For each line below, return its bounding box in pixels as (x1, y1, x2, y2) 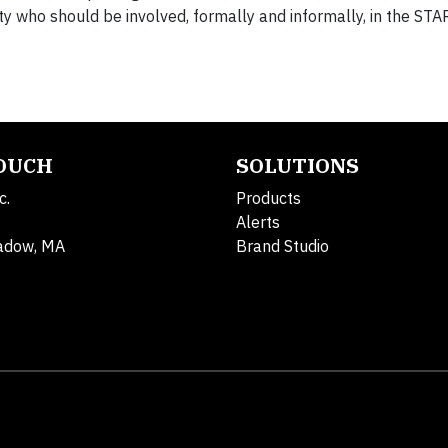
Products (236, 188, 301, 209)
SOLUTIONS (236, 152, 359, 180)
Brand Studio (236, 236, 329, 257)
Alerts (236, 212, 280, 233)
